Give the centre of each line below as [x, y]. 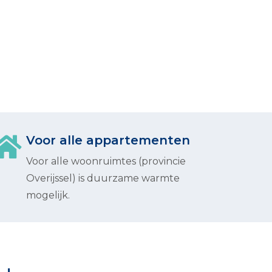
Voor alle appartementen [108, 140]
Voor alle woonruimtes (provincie [106, 161]
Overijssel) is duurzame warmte [103, 178]
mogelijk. [48, 195]
